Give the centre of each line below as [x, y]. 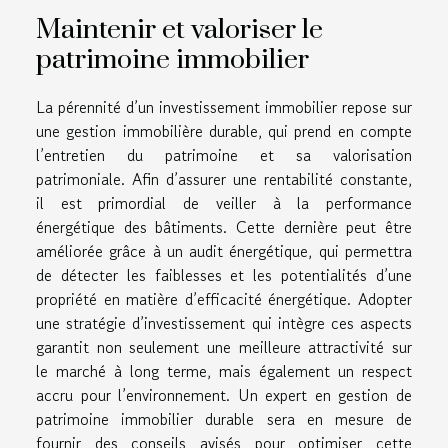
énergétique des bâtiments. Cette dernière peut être [224, 226]
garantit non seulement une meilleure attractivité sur [224, 346]
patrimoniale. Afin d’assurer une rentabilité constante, [224, 178]
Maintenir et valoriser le [179, 29]
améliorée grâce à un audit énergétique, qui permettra [224, 250]
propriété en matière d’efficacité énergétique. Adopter [224, 298]
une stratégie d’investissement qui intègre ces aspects [224, 322]
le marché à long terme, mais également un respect [224, 370]
